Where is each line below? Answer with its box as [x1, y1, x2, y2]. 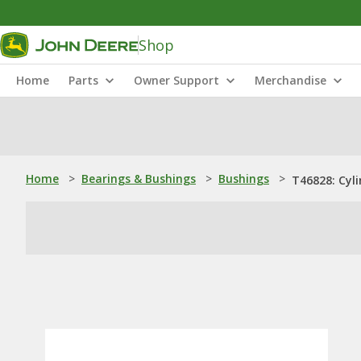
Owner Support [134, 73, 219, 88]
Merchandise [255, 73, 326, 88]
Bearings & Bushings [81, 171, 196, 186]
